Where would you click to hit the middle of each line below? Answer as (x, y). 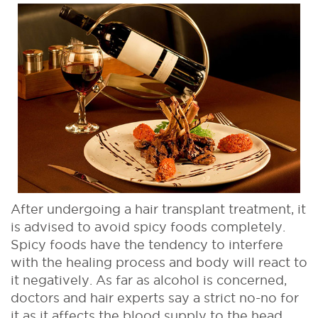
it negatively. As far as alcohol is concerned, (149, 280)
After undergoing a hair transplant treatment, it (158, 209)
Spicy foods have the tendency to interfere (147, 244)
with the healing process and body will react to (159, 262)
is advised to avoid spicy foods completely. (148, 226)
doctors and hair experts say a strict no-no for (155, 297)
